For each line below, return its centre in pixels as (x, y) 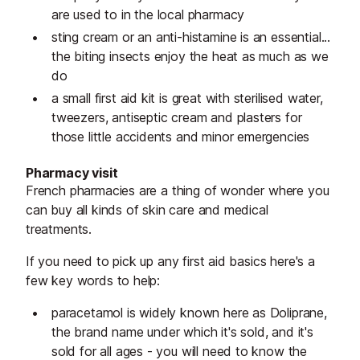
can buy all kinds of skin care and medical (147, 210)
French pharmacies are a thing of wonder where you (178, 191)
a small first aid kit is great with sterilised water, (187, 98)
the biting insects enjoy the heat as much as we (190, 57)
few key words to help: (93, 281)
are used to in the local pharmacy (148, 15)
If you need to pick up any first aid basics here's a (170, 262)
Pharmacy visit (72, 173)
